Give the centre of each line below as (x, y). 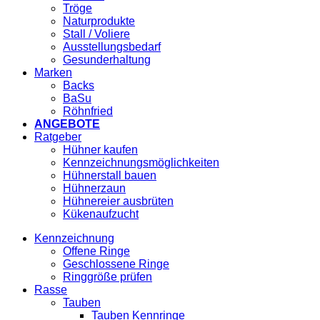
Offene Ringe (96, 251)
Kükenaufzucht (101, 214)
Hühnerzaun (94, 189)
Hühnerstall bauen (110, 176)
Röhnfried (88, 111)
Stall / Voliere (96, 34)
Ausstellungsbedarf (112, 47)
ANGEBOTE (67, 124)
